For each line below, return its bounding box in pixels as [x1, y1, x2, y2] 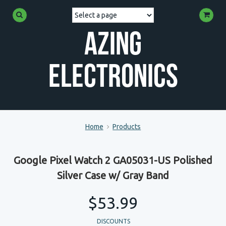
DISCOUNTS [97, 218, 130, 224]
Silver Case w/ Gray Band [57, 169, 169, 181]
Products [112, 123, 141, 131]
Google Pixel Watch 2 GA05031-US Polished [14, 154, 212, 166]
